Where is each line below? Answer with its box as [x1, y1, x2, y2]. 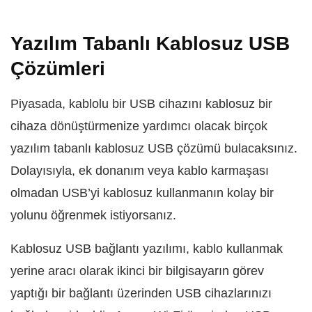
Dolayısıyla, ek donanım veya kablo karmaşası [10, 164, 269, 178]
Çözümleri [10, 58, 105, 79]
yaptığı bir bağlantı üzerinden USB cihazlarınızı [10, 286, 272, 300]
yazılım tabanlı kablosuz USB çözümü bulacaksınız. [10, 141, 297, 155]
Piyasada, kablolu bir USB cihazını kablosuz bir [10, 97, 272, 111]
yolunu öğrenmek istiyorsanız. [10, 208, 176, 222]
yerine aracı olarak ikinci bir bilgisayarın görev [10, 264, 264, 278]
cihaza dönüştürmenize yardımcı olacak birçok [10, 119, 267, 133]
